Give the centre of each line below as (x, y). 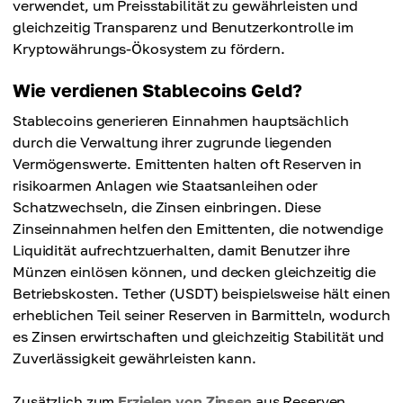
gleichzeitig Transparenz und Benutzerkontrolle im (184, 27)
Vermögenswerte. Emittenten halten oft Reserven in (188, 164)
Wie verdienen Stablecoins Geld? (157, 90)
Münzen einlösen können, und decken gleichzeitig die (194, 272)
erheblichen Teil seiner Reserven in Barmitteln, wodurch (201, 315)
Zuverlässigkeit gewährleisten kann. (134, 358)
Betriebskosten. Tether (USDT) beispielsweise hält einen (201, 294)
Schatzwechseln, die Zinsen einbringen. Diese (167, 207)
